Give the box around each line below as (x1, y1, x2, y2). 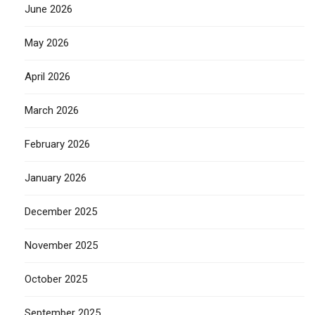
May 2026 (25, 36, 69, 49)
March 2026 (25, 103, 79, 117)
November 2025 (25, 238, 98, 252)
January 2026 (25, 171, 86, 184)
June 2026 (25, 2, 72, 15)
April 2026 (25, 70, 70, 83)
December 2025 (25, 205, 97, 218)
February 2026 (25, 137, 90, 150)
